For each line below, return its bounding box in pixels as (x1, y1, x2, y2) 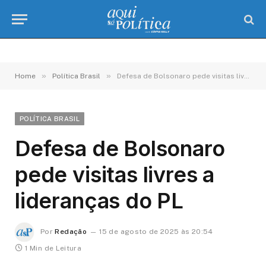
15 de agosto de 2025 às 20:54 (99, 227, 213, 236)
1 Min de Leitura (25, 244, 82, 252)
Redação (55, 227, 87, 236)
